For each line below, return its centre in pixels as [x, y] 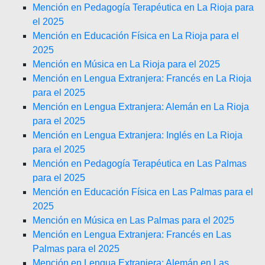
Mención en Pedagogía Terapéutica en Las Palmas [140, 164]
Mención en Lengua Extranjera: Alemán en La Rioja [141, 107]
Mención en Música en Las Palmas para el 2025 [133, 220]
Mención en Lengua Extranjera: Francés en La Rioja [142, 78]
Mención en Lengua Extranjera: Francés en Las [132, 235]
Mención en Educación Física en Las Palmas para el [143, 192]
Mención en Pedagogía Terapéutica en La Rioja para [143, 7]
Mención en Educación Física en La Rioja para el [136, 36]
